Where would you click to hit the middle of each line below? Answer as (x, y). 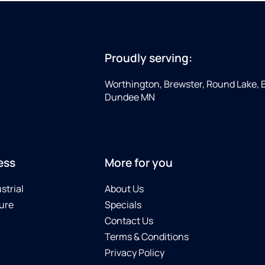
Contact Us (129, 220)
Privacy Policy (135, 252)
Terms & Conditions (147, 236)
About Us (124, 188)
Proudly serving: (148, 58)
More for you (139, 162)
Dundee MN (130, 97)
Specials (123, 204)
